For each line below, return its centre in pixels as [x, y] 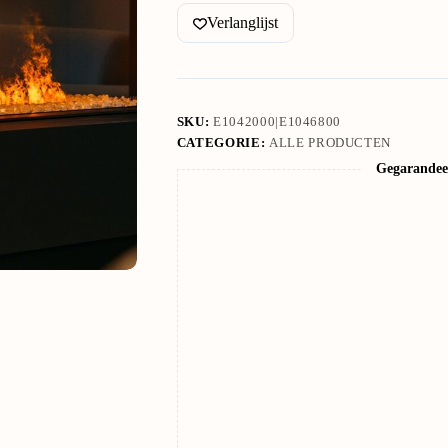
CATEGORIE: [222, 143]
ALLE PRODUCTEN [330, 143]
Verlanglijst [242, 23]
